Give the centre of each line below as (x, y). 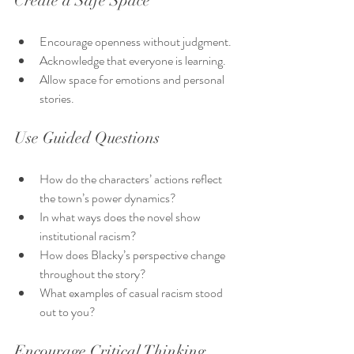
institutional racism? (88, 236)
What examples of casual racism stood (132, 293)
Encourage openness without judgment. (136, 42)
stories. (57, 99)
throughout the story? (93, 274)
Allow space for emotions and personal (133, 80)
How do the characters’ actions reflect (132, 179)
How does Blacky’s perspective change (134, 255)
